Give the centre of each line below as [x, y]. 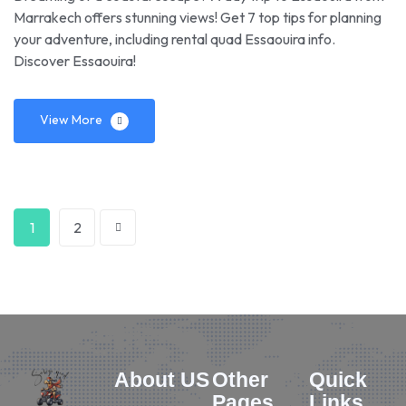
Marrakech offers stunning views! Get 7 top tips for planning [198, 17]
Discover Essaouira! [75, 60]
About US [162, 379]
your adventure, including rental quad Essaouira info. [174, 39]
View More [71, 119]
